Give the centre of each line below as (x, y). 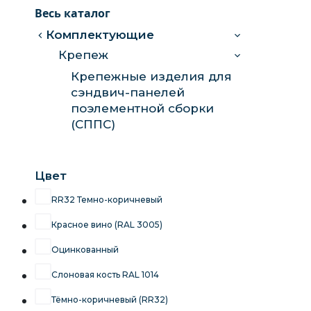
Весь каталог (73, 13)
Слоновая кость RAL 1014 (105, 275)
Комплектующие (100, 35)
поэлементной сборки (142, 108)
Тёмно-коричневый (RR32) (110, 300)
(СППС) (93, 124)
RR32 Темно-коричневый (107, 200)
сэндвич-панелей (128, 92)
